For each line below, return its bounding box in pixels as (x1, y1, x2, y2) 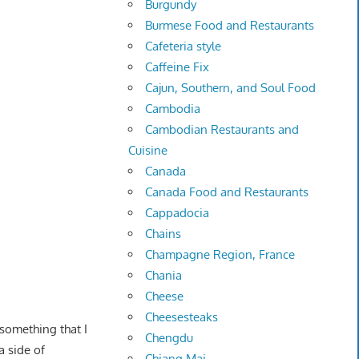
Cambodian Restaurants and (145, 122, 300, 138)
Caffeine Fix (145, 59, 210, 75)
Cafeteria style (145, 38, 222, 54)
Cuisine (128, 143, 168, 159)
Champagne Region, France (145, 247, 296, 263)
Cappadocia (145, 205, 210, 221)
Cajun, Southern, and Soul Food (145, 80, 317, 96)
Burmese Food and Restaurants (145, 18, 315, 34)
